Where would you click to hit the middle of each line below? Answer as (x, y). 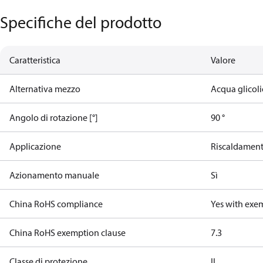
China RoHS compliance (56, 204)
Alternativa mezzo (45, 89)
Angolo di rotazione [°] (54, 117)
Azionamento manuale (54, 175)
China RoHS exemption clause (68, 232)
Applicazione (35, 146)
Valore (223, 60)
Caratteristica (35, 60)
